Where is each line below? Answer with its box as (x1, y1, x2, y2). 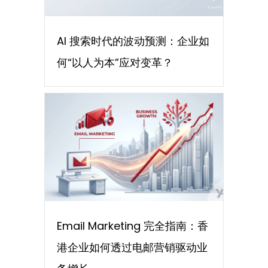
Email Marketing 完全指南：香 (57, 218, 208, 233)
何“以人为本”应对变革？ (57, 54, 173, 70)
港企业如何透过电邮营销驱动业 (57, 239, 208, 255)
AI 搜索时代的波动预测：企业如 (57, 33, 209, 48)
